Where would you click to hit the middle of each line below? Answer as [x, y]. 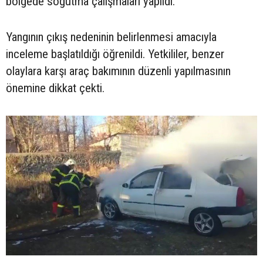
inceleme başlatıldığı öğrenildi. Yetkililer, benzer [115, 54]
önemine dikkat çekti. [55, 88]
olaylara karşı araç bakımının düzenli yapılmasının [118, 71]
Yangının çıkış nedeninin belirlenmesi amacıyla [111, 37]
